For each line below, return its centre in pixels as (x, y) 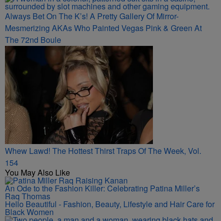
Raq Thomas (28, 196)
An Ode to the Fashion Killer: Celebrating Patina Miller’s (102, 188)
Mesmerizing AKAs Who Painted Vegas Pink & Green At (103, 28)
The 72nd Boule (33, 40)
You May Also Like (37, 172)
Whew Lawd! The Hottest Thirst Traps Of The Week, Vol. (103, 151)
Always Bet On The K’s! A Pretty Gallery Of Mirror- (92, 16)
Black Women (29, 212)
